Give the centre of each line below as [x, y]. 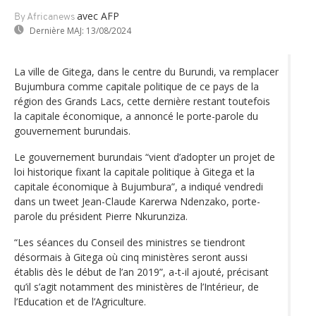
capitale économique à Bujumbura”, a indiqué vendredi [139, 186]
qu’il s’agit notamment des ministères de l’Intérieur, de [136, 286]
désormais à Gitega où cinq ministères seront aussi [131, 257]
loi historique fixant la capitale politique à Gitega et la [134, 171]
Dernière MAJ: [57, 30]
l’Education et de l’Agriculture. [80, 301]
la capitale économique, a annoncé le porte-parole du [136, 116]
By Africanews [44, 17]
